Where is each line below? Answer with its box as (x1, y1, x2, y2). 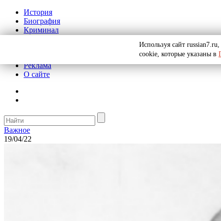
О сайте (24, 70, 50, 78)
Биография (24, 17, 60, 25)
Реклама (24, 61, 51, 70)
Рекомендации (24, 52, 73, 61)
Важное (4, 126, 30, 134)
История (24, 8, 52, 16)
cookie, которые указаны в (139, 50, 219, 58)
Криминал (24, 26, 59, 34)
